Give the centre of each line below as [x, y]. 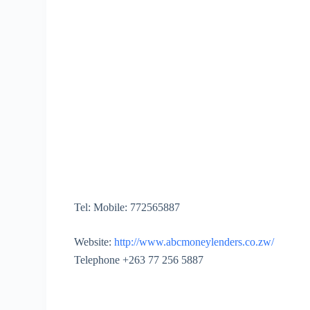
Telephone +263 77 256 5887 [139, 259]
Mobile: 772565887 [136, 207]
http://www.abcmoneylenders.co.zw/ [194, 241]
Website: [94, 241]
